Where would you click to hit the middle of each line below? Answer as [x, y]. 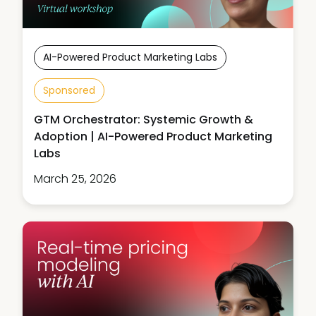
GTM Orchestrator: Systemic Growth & [144, 120]
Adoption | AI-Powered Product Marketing [153, 137]
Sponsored [69, 91]
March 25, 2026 [75, 179]
